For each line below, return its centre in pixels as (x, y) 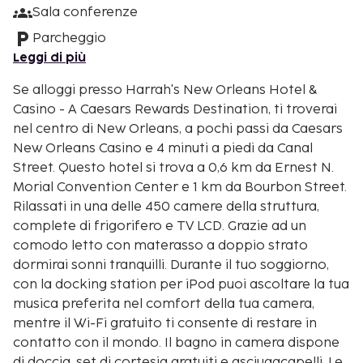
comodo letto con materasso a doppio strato (160, 246)
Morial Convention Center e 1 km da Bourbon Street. (180, 187)
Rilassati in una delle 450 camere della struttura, (166, 207)
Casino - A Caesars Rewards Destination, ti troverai (175, 109)
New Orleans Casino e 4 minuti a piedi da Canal (163, 148)
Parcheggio (69, 38)
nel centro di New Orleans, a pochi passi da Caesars (178, 129)
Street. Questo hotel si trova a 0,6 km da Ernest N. (36, 168)
